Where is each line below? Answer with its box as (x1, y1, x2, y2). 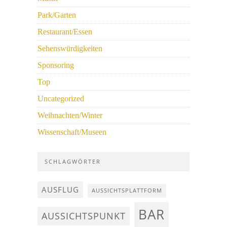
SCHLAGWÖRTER (45, 158, 101, 165)
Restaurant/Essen (37, 27, 92, 36)
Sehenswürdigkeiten (37, 44, 102, 53)
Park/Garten (37, 11, 76, 19)
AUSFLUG (42, 184, 79, 195)
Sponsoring (37, 61, 74, 69)
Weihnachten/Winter (37, 111, 102, 120)
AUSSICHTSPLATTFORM (92, 187, 162, 194)
